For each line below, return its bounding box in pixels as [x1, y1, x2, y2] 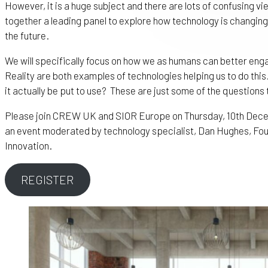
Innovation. [5, 139, 52, 152]
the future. [5, 29, 49, 42]
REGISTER [21, 172, 74, 187]
